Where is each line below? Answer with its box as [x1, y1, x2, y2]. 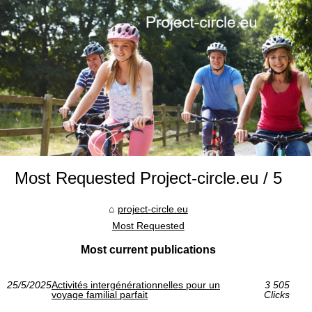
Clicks [263, 289, 290, 300]
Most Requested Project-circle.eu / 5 [14, 169, 282, 187]
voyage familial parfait [52, 289, 148, 300]
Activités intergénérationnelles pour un [52, 279, 220, 290]
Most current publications [80, 244, 216, 256]
